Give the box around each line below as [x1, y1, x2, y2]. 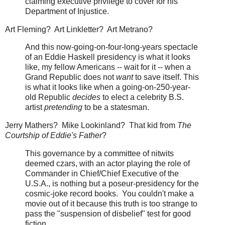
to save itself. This [133, 73, 199, 82]
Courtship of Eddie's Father [5, 131, 102, 140]
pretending [44, 103, 82, 112]
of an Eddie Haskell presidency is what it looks [25, 53, 190, 62]
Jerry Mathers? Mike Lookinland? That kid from [5, 121, 177, 130]
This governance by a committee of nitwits [25, 149, 174, 158]
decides [72, 93, 100, 102]
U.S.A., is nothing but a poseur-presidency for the [25, 179, 199, 188]
